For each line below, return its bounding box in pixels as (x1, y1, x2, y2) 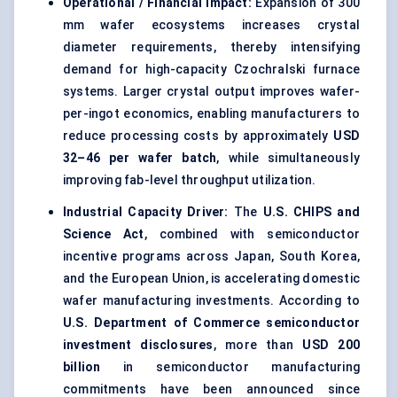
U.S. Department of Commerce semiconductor (63, 315, 360, 331)
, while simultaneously (216, 151, 360, 166)
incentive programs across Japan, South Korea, (63, 249, 360, 264)
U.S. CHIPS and (262, 205, 360, 220)
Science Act (63, 227, 144, 242)
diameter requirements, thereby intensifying (63, 40, 360, 55)
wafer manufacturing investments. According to (63, 293, 360, 308)
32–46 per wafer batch (63, 151, 217, 166)
